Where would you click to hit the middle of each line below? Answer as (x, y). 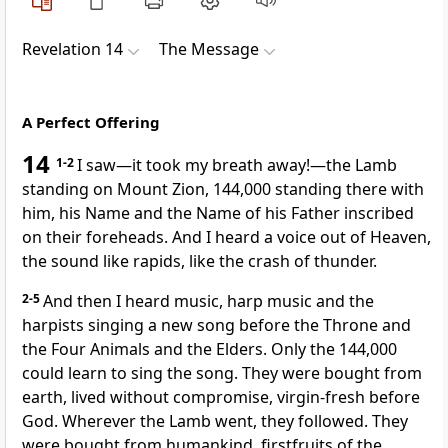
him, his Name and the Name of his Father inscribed (218, 213)
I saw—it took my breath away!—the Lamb (237, 165)
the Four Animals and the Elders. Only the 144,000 (209, 349)
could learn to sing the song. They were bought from (222, 373)
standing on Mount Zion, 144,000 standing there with (223, 189)
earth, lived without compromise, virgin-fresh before (221, 397)
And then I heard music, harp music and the (208, 301)
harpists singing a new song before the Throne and (216, 325)
